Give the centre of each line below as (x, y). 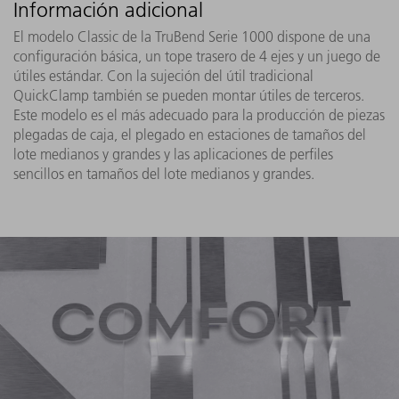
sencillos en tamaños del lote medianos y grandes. (164, 173)
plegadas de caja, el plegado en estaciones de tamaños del (190, 134)
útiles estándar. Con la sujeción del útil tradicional (163, 75)
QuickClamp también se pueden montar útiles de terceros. (189, 95)
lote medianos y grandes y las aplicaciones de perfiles (173, 154)
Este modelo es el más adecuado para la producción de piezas (199, 114)
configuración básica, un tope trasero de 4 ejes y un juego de (197, 56)
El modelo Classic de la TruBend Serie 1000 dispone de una (192, 36)
